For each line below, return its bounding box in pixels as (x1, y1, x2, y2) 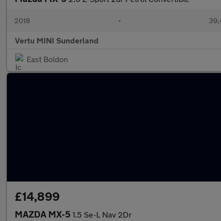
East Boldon (27, 54, 68, 64)
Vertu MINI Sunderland (15, 36, 99, 45)
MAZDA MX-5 (15, 209, 73, 220)
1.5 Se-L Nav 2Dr (73, 210, 132, 219)
